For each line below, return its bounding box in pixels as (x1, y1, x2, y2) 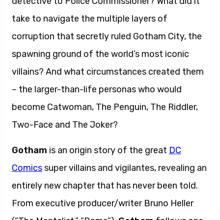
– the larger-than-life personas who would (12, 83, 182, 95)
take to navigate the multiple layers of (12, 13, 167, 24)
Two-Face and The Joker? (12, 119, 118, 130)
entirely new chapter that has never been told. (12, 180, 198, 191)
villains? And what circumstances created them (12, 66, 204, 77)
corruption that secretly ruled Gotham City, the (12, 30, 202, 42)
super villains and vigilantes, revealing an (42, 162, 207, 173)
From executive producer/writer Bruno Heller (12, 197, 193, 209)
